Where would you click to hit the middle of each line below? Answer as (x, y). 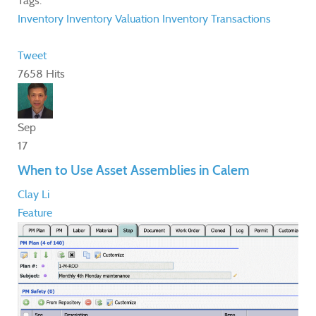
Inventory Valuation (113, 19)
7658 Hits (41, 74)
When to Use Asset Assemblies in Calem (134, 171)
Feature (35, 213)
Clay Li (34, 195)
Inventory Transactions (217, 19)
